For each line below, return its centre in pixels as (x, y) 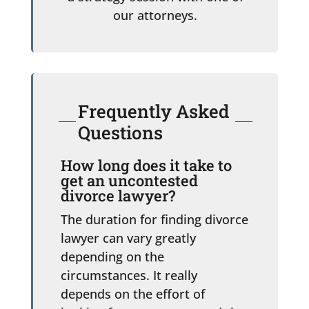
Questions (120, 132)
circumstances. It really (129, 275)
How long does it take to (146, 165)
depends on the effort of (132, 293)
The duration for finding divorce (154, 219)
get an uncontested (129, 180)
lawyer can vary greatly (128, 238)
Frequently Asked (153, 111)
